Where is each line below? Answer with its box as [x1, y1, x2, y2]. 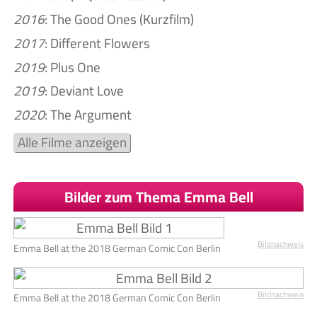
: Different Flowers [45, 30, 150, 56]
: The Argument [45, 101, 132, 127]
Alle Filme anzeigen [17, 129, 127, 156]
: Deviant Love [45, 78, 124, 104]
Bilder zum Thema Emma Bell [64, 183, 253, 211]
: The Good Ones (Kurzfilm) [45, 6, 194, 33]
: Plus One [45, 54, 100, 80]
